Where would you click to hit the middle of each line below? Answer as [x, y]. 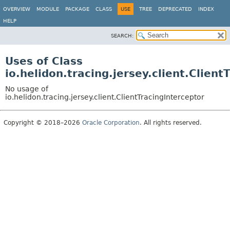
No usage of [27, 89]
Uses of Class [44, 61]
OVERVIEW [17, 9]
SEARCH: [122, 36]
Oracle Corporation [111, 123]
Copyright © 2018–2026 [43, 123]
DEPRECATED [175, 9]
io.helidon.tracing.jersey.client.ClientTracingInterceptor [105, 97]
